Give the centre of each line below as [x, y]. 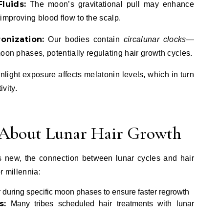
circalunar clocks [155, 39]
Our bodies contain [84, 39]
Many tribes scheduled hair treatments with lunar [100, 203]
